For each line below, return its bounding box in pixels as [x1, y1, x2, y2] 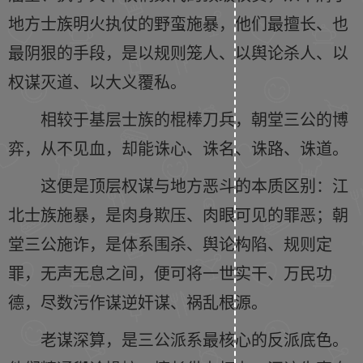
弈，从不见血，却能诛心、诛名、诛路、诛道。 [8, 136, 348, 160]
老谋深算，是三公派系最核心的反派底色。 [41, 327, 348, 351]
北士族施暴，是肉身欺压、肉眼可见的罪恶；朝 [8, 203, 348, 226]
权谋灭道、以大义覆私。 [8, 70, 186, 93]
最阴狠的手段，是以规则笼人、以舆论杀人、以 [8, 41, 348, 64]
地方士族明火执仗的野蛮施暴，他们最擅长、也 [8, 11, 348, 35]
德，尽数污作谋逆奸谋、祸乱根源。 [8, 290, 267, 314]
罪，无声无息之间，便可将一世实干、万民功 [8, 261, 332, 284]
